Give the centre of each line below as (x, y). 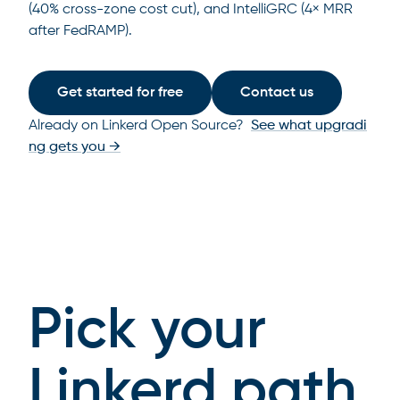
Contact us (277, 93)
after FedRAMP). (80, 31)
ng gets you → (75, 147)
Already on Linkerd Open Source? (138, 126)
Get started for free (120, 93)
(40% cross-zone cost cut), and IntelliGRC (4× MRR (191, 10)
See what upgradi (309, 126)
